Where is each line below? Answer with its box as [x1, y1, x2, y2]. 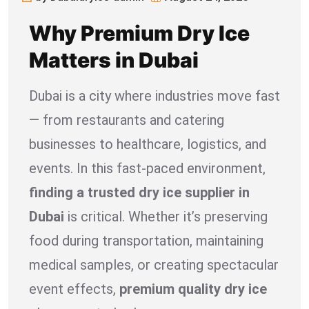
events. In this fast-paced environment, [29, 159, 266, 177]
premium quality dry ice [119, 280, 267, 297]
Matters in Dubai [29, 47, 199, 72]
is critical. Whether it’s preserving [64, 208, 268, 225]
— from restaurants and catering [29, 111, 224, 128]
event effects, [29, 280, 119, 297]
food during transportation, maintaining [29, 232, 263, 249]
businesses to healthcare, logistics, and [29, 135, 266, 152]
